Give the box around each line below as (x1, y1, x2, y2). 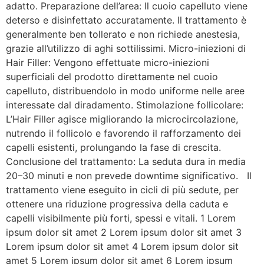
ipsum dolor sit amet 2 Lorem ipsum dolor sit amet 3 (6, 226, 242, 238)
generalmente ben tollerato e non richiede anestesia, (6, 28, 240, 40)
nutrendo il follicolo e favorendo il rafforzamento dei (6, 127, 241, 139)
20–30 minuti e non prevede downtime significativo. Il (6, 170, 252, 181)
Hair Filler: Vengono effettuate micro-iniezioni (6, 57, 209, 68)
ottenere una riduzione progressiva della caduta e (6, 198, 228, 210)
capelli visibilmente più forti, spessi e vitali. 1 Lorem (6, 212, 236, 224)
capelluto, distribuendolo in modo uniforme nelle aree (6, 85, 245, 97)
